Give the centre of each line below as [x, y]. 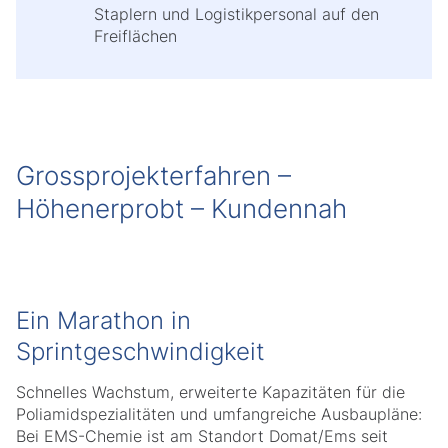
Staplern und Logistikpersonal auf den [236, 14]
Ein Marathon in [103, 320]
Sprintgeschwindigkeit [144, 351]
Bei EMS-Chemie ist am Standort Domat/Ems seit [202, 436]
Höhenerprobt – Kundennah [181, 208]
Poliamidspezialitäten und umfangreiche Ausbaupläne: [219, 414]
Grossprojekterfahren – [153, 175]
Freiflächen [135, 36]
